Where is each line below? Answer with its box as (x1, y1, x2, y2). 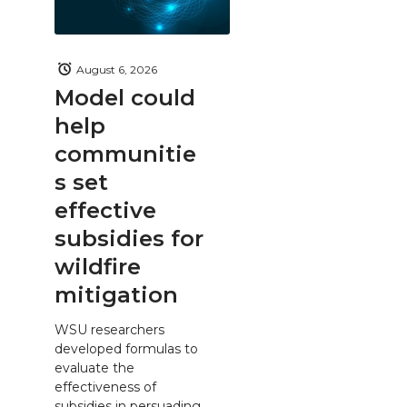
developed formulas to (55, 340, 198, 357)
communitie (55, 141, 196, 167)
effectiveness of (55, 378, 156, 395)
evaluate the (55, 359, 134, 376)
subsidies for (55, 225, 203, 252)
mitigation (55, 282, 178, 308)
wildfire (55, 253, 141, 280)
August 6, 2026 (76, 62, 157, 76)
